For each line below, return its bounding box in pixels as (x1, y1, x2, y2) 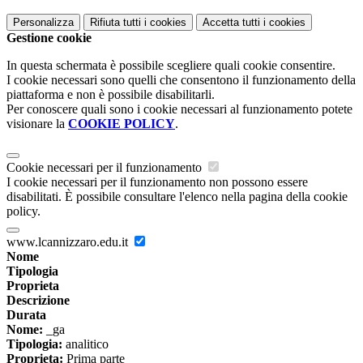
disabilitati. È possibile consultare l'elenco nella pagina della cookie (6, 190, 348, 204)
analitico (62, 337, 109, 352)
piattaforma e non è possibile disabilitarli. (6, 88, 215, 102)
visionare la (6, 117, 68, 131)
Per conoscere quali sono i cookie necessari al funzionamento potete (6, 102, 352, 117)
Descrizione (6, 293, 70, 308)
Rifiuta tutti (90, 16, 141, 29)
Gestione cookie (6, 31, 92, 45)
